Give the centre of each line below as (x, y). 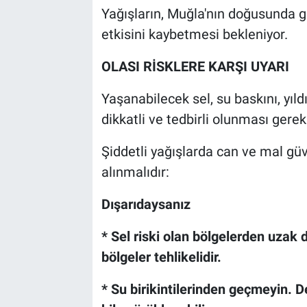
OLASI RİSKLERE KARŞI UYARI (195, 67)
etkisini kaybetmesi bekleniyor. (194, 35)
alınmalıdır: (135, 172)
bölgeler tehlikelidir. (161, 257)
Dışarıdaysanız (146, 205)
